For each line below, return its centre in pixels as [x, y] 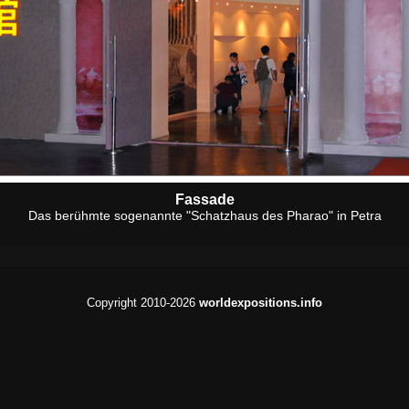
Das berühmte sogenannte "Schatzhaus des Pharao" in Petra [204, 215]
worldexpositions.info [261, 303]
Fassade [204, 199]
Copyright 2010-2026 [143, 303]
